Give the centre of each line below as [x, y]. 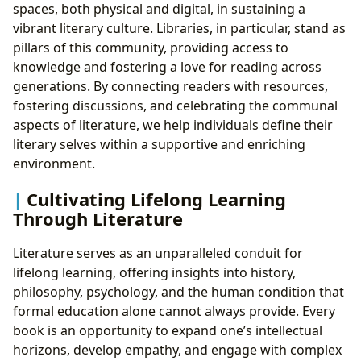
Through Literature [98, 218]
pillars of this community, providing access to [151, 48]
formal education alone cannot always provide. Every [174, 311]
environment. [54, 164]
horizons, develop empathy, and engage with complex [177, 349]
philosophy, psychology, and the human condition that [178, 291]
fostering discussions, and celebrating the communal [175, 106]
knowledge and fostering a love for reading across [167, 67]
